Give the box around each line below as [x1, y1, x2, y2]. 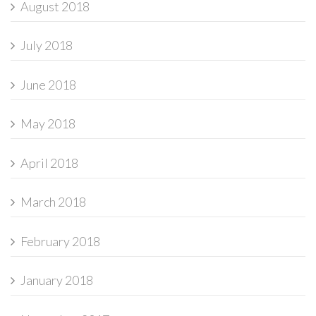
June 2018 [20, 76, 76, 92]
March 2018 [20, 194, 86, 209]
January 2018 [20, 272, 93, 288]
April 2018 [20, 154, 78, 171]
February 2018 [20, 233, 100, 249]
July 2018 [20, 37, 73, 53]
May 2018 [20, 116, 75, 131]
